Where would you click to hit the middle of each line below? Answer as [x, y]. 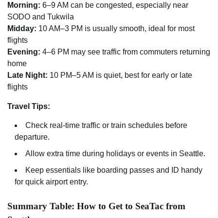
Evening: [24, 52]
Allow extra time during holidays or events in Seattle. [115, 153]
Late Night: [27, 75]
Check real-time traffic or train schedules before [106, 125]
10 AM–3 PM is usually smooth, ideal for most [116, 28]
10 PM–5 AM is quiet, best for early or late [120, 75]
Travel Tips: [29, 106]
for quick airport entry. [51, 182]
